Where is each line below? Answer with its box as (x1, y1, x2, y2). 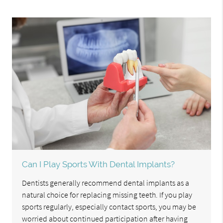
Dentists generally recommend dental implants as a (22, 178, 190, 188)
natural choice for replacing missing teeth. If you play (22, 190, 193, 200)
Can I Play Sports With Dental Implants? (22, 159, 175, 170)
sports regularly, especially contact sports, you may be (22, 202, 197, 212)
